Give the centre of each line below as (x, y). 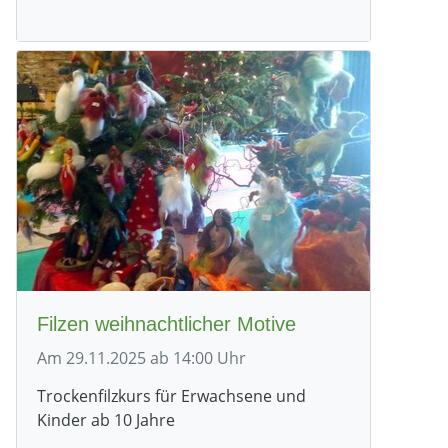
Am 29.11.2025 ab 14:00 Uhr (141, 357)
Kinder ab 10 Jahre (106, 419)
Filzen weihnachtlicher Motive (166, 323)
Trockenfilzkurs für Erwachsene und (171, 395)
